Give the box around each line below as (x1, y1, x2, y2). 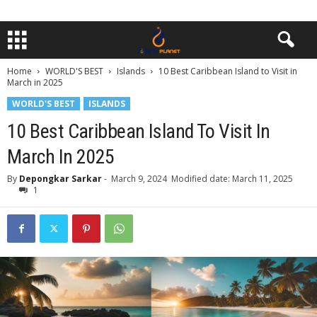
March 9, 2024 (111, 173, 167, 185)
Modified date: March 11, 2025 (171, 173, 293, 185)
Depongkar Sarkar (19, 173, 102, 185)
